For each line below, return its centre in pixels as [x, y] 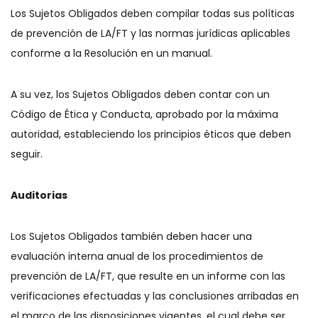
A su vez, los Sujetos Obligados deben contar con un [140, 94]
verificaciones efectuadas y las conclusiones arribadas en [155, 296]
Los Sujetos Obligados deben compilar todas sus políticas [153, 13]
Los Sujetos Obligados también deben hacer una [131, 236]
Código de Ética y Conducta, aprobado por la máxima [144, 114]
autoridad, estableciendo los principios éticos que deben [151, 134]
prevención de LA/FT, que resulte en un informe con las [148, 276]
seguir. [28, 154]
